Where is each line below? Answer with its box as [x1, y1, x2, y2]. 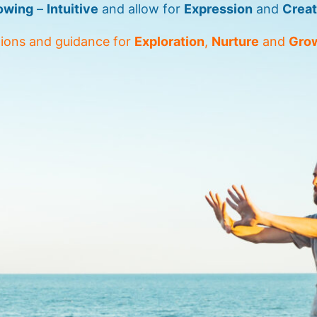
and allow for [98, 1, 184, 17]
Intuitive [47, 1, 98, 17]
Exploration [134, 34, 204, 50]
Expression [184, 1, 253, 17]
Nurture [212, 34, 259, 50]
